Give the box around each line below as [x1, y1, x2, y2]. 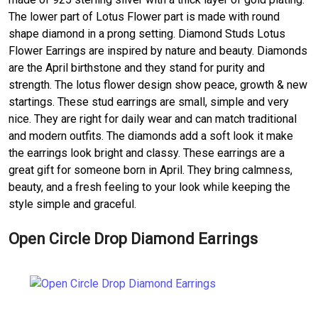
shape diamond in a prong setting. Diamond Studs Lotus [9, 26, 285, 40]
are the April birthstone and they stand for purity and [9, 60, 265, 75]
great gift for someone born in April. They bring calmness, [9, 163, 292, 177]
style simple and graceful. [9, 197, 136, 211]
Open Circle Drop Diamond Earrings [9, 229, 258, 248]
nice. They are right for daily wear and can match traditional [9, 111, 297, 126]
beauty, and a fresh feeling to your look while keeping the [9, 180, 290, 194]
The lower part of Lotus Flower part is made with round [9, 9, 280, 23]
